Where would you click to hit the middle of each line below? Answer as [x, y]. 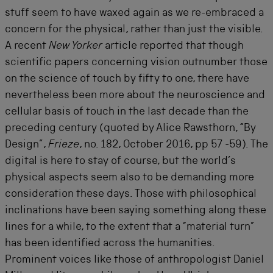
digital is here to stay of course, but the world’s [120, 161]
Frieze [64, 145]
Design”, [27, 145]
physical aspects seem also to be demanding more [129, 178]
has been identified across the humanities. [110, 243]
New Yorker [76, 46]
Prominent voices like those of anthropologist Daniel [134, 260]
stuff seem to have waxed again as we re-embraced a [134, 13]
